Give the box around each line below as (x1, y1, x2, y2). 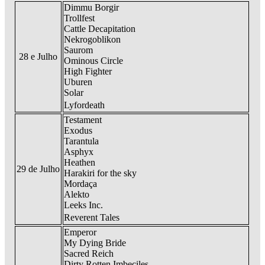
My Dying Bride (64, 238, 126, 248)
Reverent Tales (64, 212, 119, 223)
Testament (64, 115, 102, 125)
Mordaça (64, 179, 97, 189)
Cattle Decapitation (64, 24, 135, 34)
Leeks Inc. (64, 200, 103, 211)
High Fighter (64, 66, 112, 77)
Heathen (64, 157, 95, 168)
